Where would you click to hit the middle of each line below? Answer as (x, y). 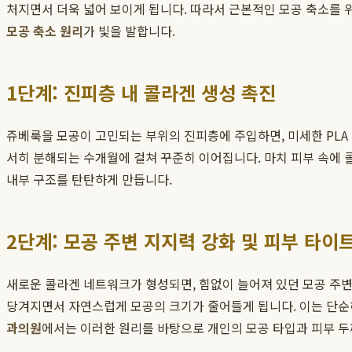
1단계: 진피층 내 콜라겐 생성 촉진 (141, 93)
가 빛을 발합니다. (129, 31)
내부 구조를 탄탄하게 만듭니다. (89, 180)
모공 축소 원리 (45, 31)
